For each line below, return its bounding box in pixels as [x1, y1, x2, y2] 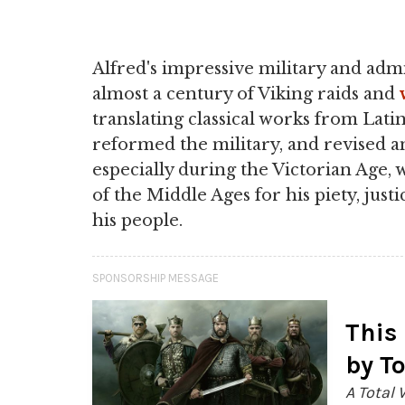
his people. [92, 211, 183, 231]
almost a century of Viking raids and [92, 84, 400, 104]
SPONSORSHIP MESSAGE [92, 271, 219, 285]
